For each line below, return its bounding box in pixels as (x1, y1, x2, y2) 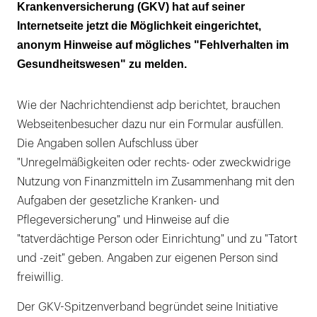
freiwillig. (17, 271, 64, 283)
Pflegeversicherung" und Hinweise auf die (17, 214, 229, 226)
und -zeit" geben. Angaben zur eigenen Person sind (17, 252, 278, 264)
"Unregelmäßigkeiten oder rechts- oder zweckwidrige (17, 156, 291, 168)
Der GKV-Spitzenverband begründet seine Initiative (17, 301, 278, 313)
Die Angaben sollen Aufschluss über (17, 137, 199, 149)
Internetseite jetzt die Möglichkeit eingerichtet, (17, 19, 261, 32)
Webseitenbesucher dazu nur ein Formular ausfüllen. (17, 118, 284, 130)
